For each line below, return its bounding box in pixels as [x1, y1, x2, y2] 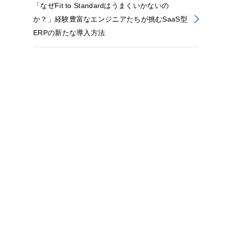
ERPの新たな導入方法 [33, 29, 105, 37]
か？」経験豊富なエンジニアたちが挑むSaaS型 [33, 15, 187, 24]
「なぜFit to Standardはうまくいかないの [33, 2, 169, 10]
